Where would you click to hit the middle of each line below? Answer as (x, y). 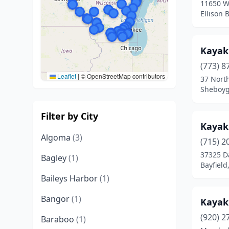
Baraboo (59, 219)
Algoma (57, 138)
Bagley (55, 158)
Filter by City (70, 116)
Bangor (56, 199)
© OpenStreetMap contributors (122, 76)
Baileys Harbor (70, 178)
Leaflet (66, 76)
